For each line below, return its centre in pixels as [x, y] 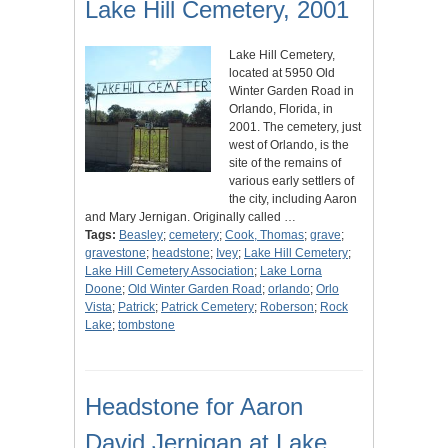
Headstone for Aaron [194, 407]
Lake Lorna [291, 271]
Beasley [141, 235]
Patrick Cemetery [207, 307]
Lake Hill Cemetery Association [169, 271]
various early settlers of [291, 181]
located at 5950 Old [282, 73]
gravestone [115, 253]
